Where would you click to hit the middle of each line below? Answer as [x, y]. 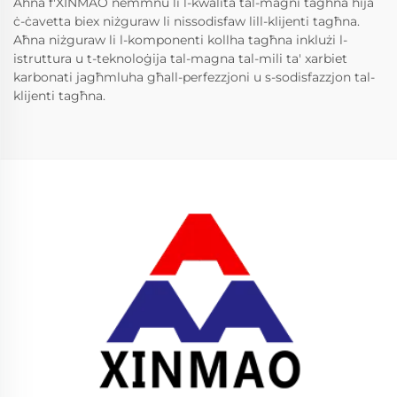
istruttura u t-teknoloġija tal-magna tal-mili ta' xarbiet [180, 58]
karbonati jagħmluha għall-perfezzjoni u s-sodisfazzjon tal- [194, 77]
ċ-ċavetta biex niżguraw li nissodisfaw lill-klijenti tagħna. [187, 21]
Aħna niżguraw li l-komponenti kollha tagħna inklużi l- [180, 39]
